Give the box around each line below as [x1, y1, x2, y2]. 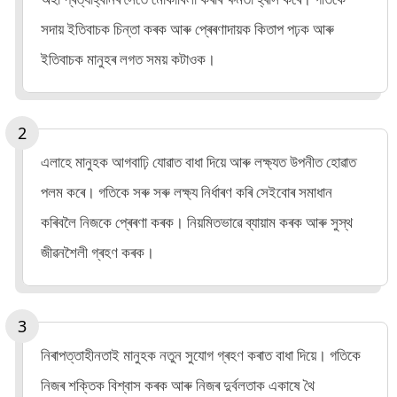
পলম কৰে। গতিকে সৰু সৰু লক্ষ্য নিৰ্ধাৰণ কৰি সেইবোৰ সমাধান [41, 182, 332, 202]
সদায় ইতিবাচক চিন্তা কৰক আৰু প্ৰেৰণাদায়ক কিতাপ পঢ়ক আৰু [41, 19, 334, 39]
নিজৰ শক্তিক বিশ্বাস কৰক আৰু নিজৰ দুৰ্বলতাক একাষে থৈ [41, 375, 315, 395]
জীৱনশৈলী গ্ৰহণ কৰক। [41, 242, 154, 262]
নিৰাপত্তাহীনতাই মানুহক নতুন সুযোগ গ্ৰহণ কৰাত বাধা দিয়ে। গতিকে [41, 345, 361, 365]
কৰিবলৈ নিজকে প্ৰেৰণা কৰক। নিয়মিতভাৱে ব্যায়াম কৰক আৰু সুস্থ [41, 212, 353, 232]
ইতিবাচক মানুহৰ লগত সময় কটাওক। [41, 49, 215, 69]
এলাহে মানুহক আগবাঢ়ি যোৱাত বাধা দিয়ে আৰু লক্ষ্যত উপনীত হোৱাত [41, 152, 356, 172]
